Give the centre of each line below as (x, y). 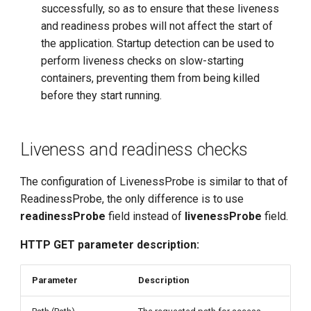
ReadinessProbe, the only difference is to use (132, 199)
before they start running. (102, 95)
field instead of (145, 216)
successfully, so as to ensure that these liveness (160, 9)
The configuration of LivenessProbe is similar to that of (154, 182)
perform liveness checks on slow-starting (143, 61)
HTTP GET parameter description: (110, 245)
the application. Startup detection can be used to (158, 43)
